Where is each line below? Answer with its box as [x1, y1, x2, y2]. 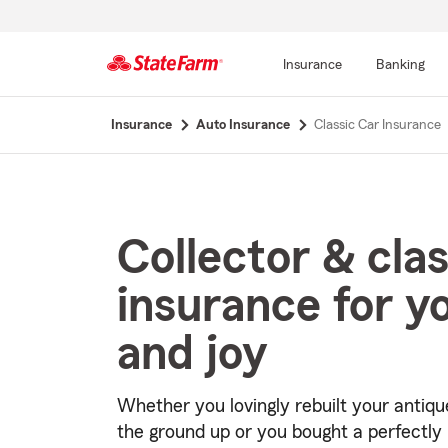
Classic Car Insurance [313, 118, 441, 132]
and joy [117, 330, 267, 378]
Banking [375, 58, 425, 72]
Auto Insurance [195, 118, 290, 132]
